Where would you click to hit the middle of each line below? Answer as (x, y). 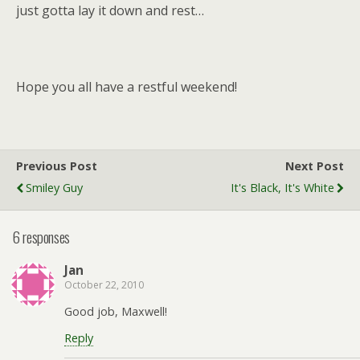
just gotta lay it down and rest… (110, 10)
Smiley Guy (54, 188)
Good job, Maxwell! (116, 311)
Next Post (315, 166)
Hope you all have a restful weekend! (127, 87)
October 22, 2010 (104, 285)
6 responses (41, 236)
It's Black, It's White (282, 188)
